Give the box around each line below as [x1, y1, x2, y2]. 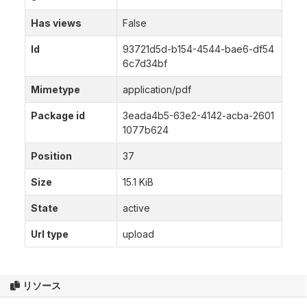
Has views [31, 17, 82, 29]
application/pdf [123, 84, 191, 95]
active [123, 202, 150, 214]
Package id [31, 110, 85, 121]
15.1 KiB [123, 176, 153, 188]
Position [31, 150, 72, 162]
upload [123, 228, 154, 240]
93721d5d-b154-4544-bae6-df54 [123, 43, 274, 55]
